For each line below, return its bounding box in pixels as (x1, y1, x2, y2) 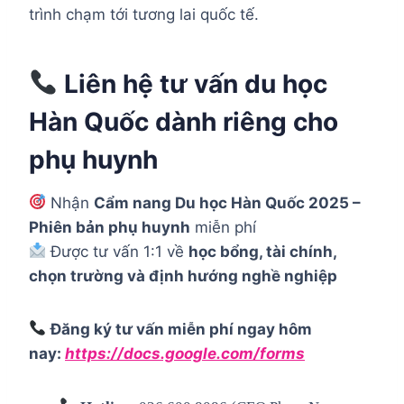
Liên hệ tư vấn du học (57, 68, 327, 99)
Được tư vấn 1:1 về (46, 242, 189, 261)
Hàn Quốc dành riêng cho (29, 106, 338, 137)
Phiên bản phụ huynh (29, 217, 190, 236)
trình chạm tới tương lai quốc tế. (29, 5, 259, 23)
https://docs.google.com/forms (65, 344, 305, 363)
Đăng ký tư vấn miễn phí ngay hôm (50, 319, 313, 338)
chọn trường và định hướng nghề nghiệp (29, 266, 337, 285)
